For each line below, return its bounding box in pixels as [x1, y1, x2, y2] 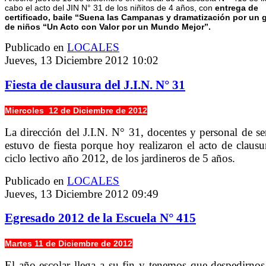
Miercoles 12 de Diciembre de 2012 [5, 105, 147, 115]
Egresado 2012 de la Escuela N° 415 [5, 211, 196, 225]
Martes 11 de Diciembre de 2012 [5, 239, 132, 249]
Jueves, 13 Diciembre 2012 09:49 [5, 187, 159, 200]
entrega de [215, 3, 258, 13]
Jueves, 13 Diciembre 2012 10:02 [5, 54, 159, 67]
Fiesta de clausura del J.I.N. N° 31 [5, 78, 185, 92]
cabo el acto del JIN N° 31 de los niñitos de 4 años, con [5, 3, 215, 13]
